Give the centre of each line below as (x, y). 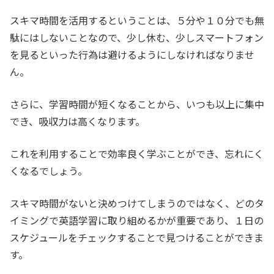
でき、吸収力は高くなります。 (77, 121)
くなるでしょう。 (49, 171)
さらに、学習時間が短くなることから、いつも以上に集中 (137, 104)
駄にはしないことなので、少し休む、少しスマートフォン (137, 38)
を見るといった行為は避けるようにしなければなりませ (132, 55)
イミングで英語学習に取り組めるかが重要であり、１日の (137, 220)
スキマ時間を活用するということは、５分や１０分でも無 (137, 20)
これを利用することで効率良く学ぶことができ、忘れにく (137, 154)
